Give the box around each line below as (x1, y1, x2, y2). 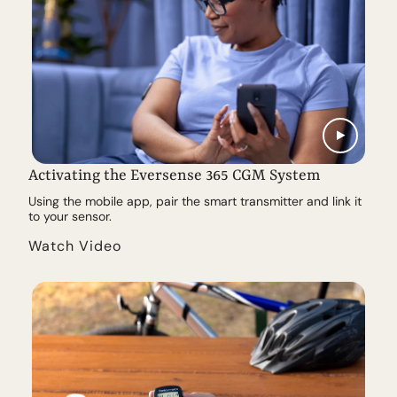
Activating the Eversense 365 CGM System (28, 167, 321, 185)
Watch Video (28, 237, 121, 256)
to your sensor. (28, 208, 112, 225)
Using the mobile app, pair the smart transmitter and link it (28, 193, 362, 210)
